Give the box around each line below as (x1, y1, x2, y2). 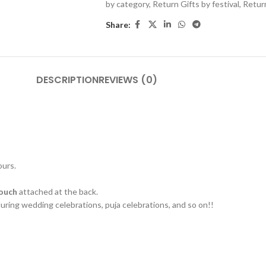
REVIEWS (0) (99, 73, 157, 87)
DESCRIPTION (36, 73, 99, 87)
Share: (105, 19, 131, 30)
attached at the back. (17, 186, 98, 197)
